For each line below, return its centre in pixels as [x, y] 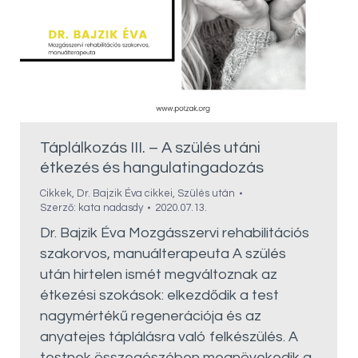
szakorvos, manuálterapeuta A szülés [163, 254]
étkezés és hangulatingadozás [152, 168]
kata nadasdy [111, 208]
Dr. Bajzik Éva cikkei [125, 193]
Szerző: [59, 208]
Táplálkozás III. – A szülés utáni [150, 148]
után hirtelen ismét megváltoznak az [159, 274]
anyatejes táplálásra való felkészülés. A [169, 337]
